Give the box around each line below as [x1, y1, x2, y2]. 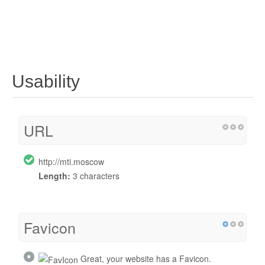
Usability [12, 71, 80, 91]
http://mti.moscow [38, 155, 104, 167]
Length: [38, 169, 70, 182]
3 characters [70, 169, 119, 182]
